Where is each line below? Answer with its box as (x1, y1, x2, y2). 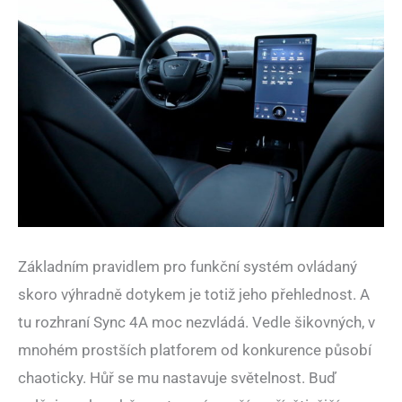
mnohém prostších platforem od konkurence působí (18, 341, 371, 360)
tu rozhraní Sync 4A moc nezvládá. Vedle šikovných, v (18, 313, 375, 332)
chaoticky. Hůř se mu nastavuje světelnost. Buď (18, 369, 336, 388)
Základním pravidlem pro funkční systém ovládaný (18, 258, 357, 276)
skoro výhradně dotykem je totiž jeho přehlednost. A (18, 285, 370, 304)
